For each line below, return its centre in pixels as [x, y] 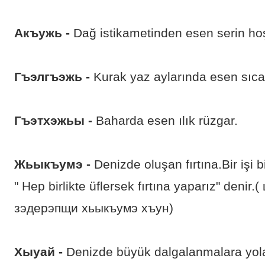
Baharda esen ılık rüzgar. [167, 121]
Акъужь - [42, 33]
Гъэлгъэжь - [52, 77]
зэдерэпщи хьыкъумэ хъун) [94, 208]
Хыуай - [38, 252]
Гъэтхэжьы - [55, 121]
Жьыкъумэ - [52, 164]
